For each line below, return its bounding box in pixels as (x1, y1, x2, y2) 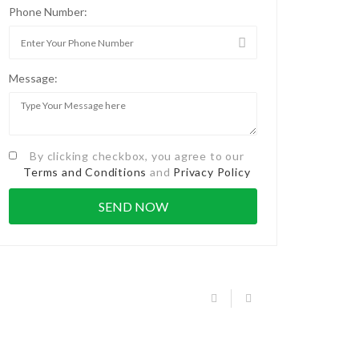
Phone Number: (9, 5, 87, 19)
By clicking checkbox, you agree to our (30, 149, 244, 163)
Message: (9, 71, 58, 86)
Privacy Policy (173, 165, 251, 179)
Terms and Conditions (23, 165, 147, 179)
